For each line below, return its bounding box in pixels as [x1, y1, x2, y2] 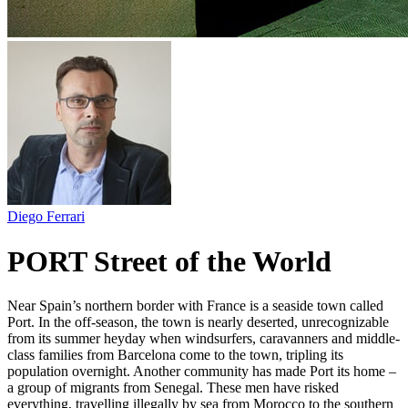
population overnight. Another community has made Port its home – [7, 363, 396, 380]
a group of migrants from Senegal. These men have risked [7, 380, 339, 396]
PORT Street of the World [7, 244, 331, 278]
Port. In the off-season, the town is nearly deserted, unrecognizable [7, 314, 389, 331]
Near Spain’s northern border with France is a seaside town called [7, 298, 383, 314]
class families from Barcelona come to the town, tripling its [7, 347, 343, 363]
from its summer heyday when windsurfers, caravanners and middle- [7, 331, 400, 347]
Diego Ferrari [7, 209, 85, 225]
